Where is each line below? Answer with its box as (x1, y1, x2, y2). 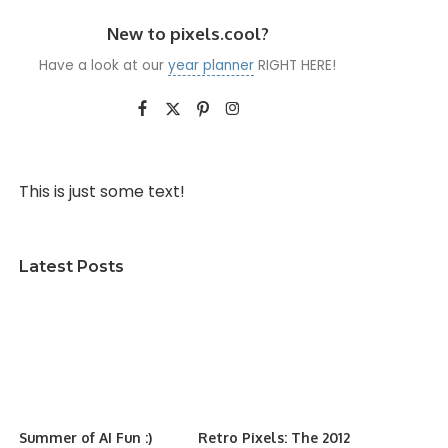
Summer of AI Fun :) (19, 428, 153, 446)
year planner (168, 56, 255, 75)
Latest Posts (19, 257, 125, 276)
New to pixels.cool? (106, 23, 269, 44)
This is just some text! (19, 180, 186, 203)
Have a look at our (39, 56, 169, 75)
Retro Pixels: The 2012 (197, 428, 350, 446)
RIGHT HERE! (254, 56, 337, 75)
